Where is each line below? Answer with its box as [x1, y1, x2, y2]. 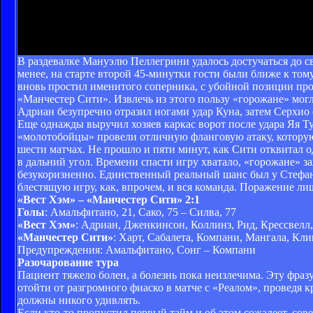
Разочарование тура [17, 256, 119, 268]
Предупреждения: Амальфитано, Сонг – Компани [17, 243, 256, 256]
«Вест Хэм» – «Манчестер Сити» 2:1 [17, 193, 200, 205]
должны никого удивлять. [17, 293, 140, 306]
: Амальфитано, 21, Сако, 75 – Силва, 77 [45, 205, 236, 218]
